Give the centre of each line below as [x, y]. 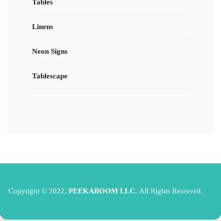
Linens [43, 27]
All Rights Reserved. [171, 191]
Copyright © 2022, [38, 191]
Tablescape [50, 76]
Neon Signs [50, 51]
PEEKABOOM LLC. [104, 191]
